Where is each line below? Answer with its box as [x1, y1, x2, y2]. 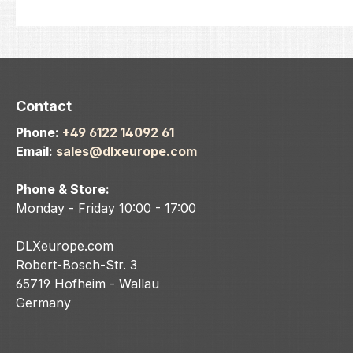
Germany [16, 295, 71, 311]
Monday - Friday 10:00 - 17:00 [16, 200, 196, 217]
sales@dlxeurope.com [56, 143, 197, 160]
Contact [16, 98, 72, 115]
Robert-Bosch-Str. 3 [16, 257, 137, 273]
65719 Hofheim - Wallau [16, 276, 159, 292]
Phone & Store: [16, 181, 110, 198]
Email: [16, 143, 56, 160]
